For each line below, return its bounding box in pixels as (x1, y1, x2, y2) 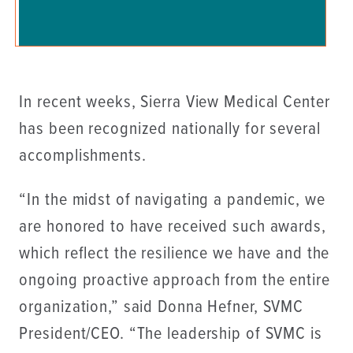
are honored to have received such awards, (19, 215, 326, 239)
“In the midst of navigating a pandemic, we (19, 188, 325, 212)
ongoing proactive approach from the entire (19, 269, 330, 292)
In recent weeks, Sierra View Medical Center (19, 91, 330, 114)
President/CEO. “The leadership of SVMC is (19, 322, 322, 346)
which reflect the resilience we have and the (19, 242, 330, 266)
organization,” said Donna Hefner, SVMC (19, 295, 304, 319)
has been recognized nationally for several (19, 117, 321, 141)
